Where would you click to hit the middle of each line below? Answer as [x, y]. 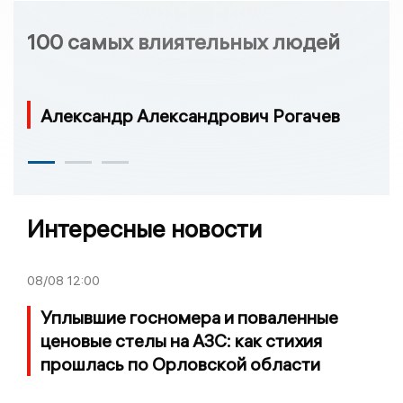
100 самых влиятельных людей [184, 42]
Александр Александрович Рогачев [190, 116]
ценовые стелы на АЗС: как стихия [181, 340]
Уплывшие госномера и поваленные [189, 317]
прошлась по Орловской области [180, 363]
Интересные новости [144, 228]
